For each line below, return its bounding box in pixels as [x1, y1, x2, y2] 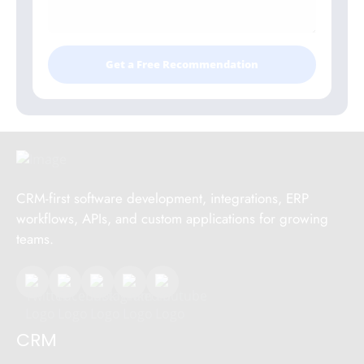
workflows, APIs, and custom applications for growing [16, 208, 328, 228]
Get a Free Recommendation [106, 57, 258, 72]
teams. [16, 228, 54, 249]
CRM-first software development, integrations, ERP [16, 188, 309, 208]
